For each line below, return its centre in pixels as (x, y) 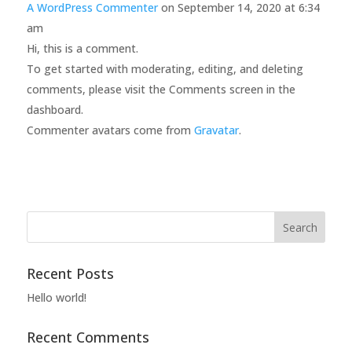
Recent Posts (70, 273)
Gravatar (216, 130)
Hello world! (56, 297)
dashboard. (55, 110)
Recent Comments (88, 337)
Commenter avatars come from (110, 130)
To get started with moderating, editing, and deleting (165, 69)
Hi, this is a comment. (82, 48)
